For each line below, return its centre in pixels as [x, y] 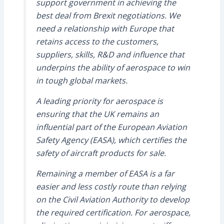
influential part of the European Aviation [111, 127]
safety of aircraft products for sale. [101, 153]
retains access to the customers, [97, 41]
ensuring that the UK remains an [97, 114]
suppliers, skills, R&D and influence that [110, 54]
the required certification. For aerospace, [113, 212]
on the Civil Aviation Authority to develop [112, 199]
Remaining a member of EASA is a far [105, 173]
